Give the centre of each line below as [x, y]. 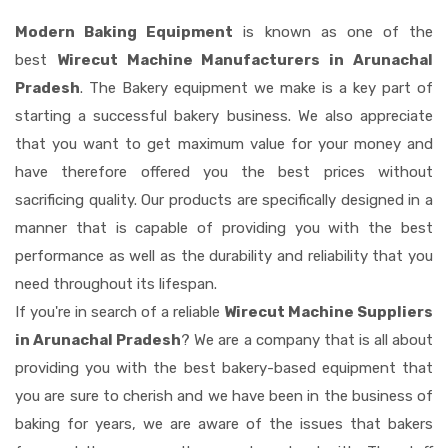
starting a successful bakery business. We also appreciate [224, 115]
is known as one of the [333, 31]
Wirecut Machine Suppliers [328, 311]
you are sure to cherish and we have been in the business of [224, 395]
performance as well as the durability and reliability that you [224, 255]
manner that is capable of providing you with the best [224, 227]
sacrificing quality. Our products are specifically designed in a [224, 199]
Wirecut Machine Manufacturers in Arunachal [245, 59]
